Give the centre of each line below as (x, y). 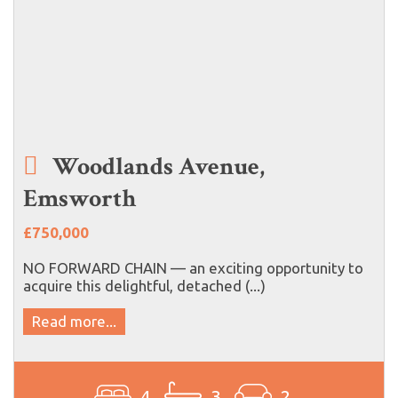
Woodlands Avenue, (156, 166)
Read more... (74, 321)
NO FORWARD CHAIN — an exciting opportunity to (193, 267)
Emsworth (80, 198)
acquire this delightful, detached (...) (144, 285)
